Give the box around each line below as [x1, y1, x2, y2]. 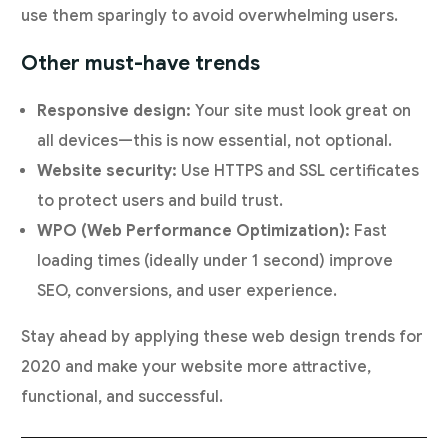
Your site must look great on [191, 101, 412, 122]
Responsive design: [37, 101, 192, 122]
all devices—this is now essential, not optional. [37, 131, 393, 152]
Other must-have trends [21, 51, 261, 77]
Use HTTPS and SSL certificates [177, 161, 420, 182]
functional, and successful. [21, 387, 224, 408]
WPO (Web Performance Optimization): [37, 221, 351, 242]
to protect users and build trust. [37, 191, 284, 212]
